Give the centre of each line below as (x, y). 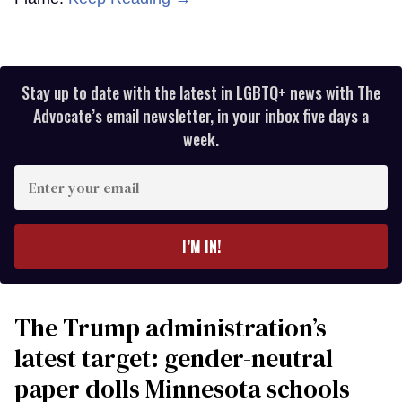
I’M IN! (201, 246)
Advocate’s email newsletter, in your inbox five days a (201, 115)
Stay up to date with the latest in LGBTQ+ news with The (201, 92)
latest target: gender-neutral (174, 358)
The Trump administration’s (170, 327)
